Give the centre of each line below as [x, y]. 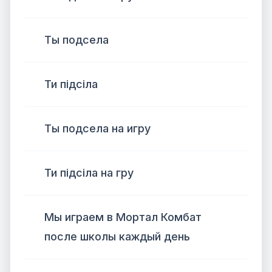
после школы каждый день [117, 236]
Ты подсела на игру [97, 128]
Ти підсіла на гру [89, 173]
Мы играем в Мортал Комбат [123, 217]
